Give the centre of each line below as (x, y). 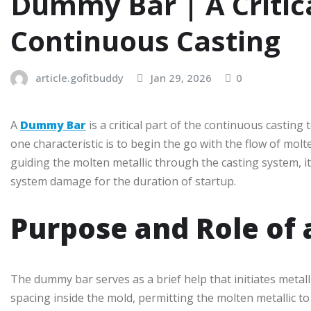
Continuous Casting (145, 40)
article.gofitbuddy (79, 77)
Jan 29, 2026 (181, 77)
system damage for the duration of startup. (123, 182)
